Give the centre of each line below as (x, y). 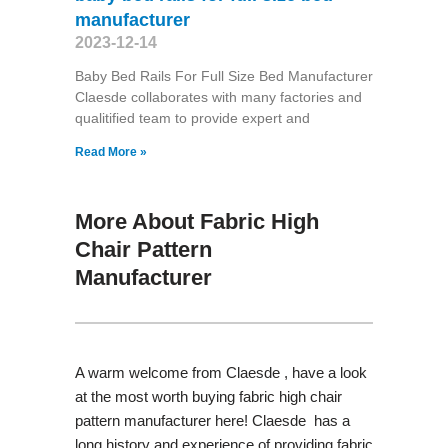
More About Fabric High (196, 221)
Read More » (110, 151)
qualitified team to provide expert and (192, 117)
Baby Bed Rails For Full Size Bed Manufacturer (223, 75)
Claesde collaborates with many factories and (218, 96)
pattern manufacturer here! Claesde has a (212, 420)
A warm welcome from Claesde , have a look (220, 372)
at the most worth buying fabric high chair (208, 396)
